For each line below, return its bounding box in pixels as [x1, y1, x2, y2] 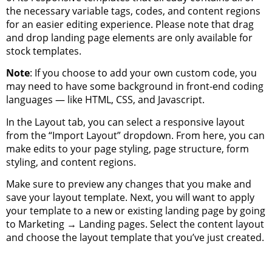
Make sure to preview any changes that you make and [6, 177, 251, 191]
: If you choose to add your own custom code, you [30, 66, 257, 80]
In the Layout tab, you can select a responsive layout [6, 115, 245, 129]
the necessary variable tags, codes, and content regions [6, 4, 260, 18]
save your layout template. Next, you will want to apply [6, 191, 254, 205]
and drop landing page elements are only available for [6, 30, 253, 44]
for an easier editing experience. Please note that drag [6, 17, 254, 31]
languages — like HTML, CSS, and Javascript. [6, 93, 205, 107]
